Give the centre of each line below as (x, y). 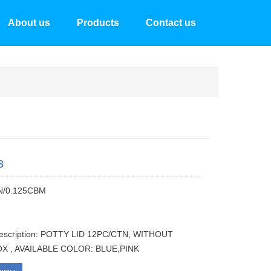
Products (98, 23)
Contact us (171, 23)
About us (29, 23)
